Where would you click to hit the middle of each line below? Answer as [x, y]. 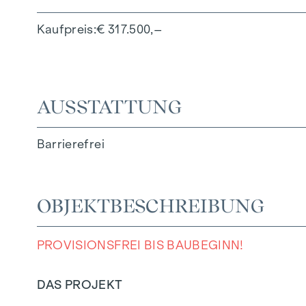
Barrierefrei [70, 144]
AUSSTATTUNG [109, 106]
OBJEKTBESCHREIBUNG [150, 205]
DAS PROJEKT [80, 284]
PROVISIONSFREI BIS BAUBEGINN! [140, 245]
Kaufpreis [65, 29]
